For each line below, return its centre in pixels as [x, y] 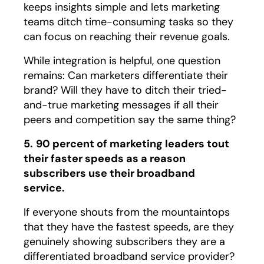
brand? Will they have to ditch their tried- [125, 90]
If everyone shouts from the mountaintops [127, 212]
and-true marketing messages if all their [121, 105]
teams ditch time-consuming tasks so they [128, 22]
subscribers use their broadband [109, 173]
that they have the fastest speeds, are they [129, 227]
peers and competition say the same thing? [130, 119]
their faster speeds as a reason [105, 158]
